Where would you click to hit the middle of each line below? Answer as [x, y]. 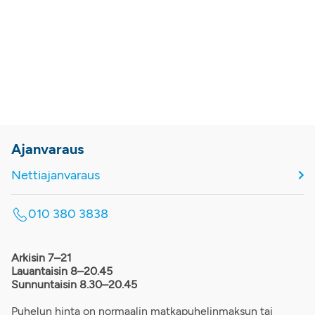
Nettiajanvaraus [56, 175]
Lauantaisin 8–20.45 [62, 271]
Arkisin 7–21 [41, 257]
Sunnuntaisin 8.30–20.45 [74, 284]
